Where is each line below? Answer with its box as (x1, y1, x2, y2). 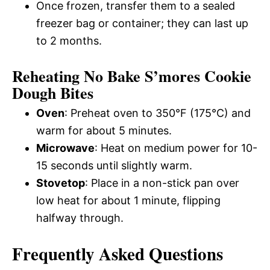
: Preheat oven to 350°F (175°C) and (64, 107, 251, 120)
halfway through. (36, 212, 124, 225)
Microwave (36, 142, 95, 155)
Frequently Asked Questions (12, 241, 223, 267)
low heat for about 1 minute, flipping (36, 194, 221, 207)
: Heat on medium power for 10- (95, 142, 257, 155)
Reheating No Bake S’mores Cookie (12, 64, 251, 88)
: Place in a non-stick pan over (85, 177, 239, 190)
